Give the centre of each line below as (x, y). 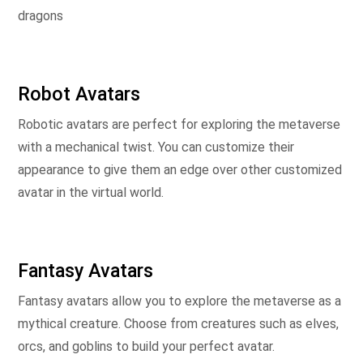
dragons (41, 16)
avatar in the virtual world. (91, 192)
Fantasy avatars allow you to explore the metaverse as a (179, 301)
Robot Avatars (79, 94)
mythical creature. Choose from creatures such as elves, (178, 324)
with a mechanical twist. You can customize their (156, 147)
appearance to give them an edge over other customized (180, 170)
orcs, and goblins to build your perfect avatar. (146, 346)
